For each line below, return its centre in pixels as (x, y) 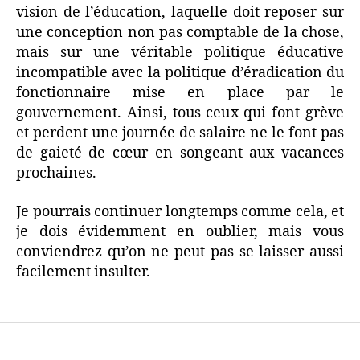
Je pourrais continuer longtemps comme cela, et (180, 211)
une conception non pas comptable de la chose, (180, 33)
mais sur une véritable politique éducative (180, 53)
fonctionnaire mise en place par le (180, 93)
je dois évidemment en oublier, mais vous (180, 231)
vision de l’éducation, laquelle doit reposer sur (180, 12)
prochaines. (56, 173)
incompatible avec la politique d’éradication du (180, 73)
